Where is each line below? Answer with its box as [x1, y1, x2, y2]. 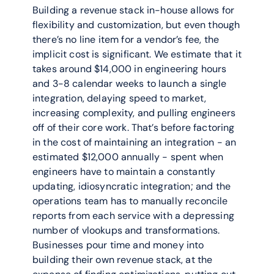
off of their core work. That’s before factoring [32, 121, 235, 134]
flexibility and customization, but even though [32, 18, 240, 31]
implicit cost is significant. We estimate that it [32, 48, 242, 61]
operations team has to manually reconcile [32, 194, 228, 207]
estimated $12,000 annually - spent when [32, 150, 224, 163]
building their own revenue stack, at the [32, 253, 213, 266]
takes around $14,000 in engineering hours [32, 62, 227, 75]
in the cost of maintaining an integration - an [32, 136, 237, 149]
